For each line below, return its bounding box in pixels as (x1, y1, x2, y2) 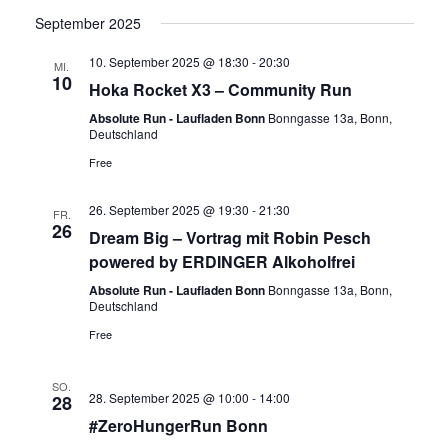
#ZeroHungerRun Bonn (88, 414, 268, 437)
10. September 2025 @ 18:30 (88, 53, 249, 70)
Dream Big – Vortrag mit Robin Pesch (88, 226, 371, 249)
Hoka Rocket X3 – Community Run (88, 78, 352, 101)
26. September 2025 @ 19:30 (88, 201, 249, 218)
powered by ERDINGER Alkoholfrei (88, 250, 355, 273)
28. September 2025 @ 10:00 (88, 389, 249, 406)
